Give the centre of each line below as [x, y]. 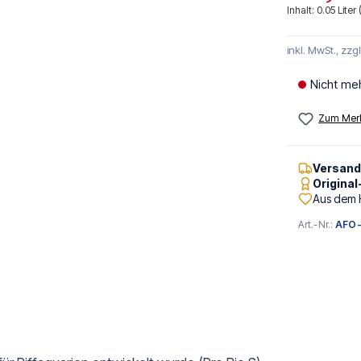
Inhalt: [302, 10]
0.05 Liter [338, 10]
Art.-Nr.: [317, 225]
